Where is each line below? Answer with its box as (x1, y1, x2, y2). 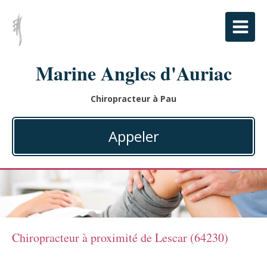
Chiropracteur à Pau (91, 93, 176, 104)
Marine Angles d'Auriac (35, 59, 232, 87)
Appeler (108, 126, 159, 146)
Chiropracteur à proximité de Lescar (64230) (12, 229, 228, 246)
